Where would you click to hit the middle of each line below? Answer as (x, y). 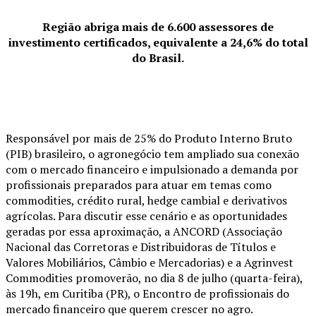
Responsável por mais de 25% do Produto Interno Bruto (149, 139)
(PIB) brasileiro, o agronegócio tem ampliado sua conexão (152, 154)
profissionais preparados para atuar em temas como (139, 185)
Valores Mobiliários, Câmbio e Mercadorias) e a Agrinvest (150, 263)
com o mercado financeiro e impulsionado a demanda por (152, 170)
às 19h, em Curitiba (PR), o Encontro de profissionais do (147, 294)
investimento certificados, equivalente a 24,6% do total (158, 43)
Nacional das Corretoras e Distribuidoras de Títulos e (141, 247)
